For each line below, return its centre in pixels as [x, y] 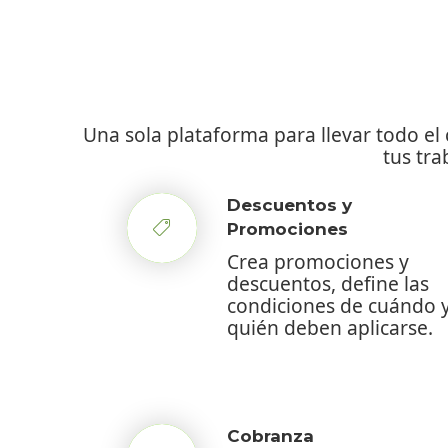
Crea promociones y [318, 261]
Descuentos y [289, 204]
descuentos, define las [328, 283]
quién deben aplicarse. [330, 327]
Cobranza [270, 435]
